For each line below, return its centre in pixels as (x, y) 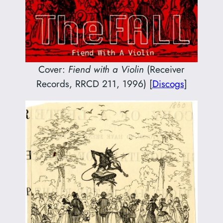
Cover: (53, 69)
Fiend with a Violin (106, 69)
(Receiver (164, 69)
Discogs (168, 83)
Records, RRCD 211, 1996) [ (94, 83)
